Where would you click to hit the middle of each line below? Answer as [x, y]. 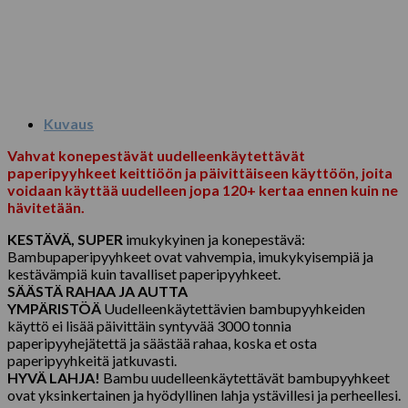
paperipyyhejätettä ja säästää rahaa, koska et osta [162, 342]
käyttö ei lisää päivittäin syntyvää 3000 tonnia [149, 325]
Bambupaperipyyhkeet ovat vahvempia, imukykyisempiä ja [190, 256]
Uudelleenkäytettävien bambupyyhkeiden [233, 308]
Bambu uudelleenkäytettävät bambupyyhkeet [245, 377]
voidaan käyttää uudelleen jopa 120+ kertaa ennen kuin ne [203, 189]
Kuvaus [69, 123]
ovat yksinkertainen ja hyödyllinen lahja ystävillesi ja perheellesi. [204, 394]
